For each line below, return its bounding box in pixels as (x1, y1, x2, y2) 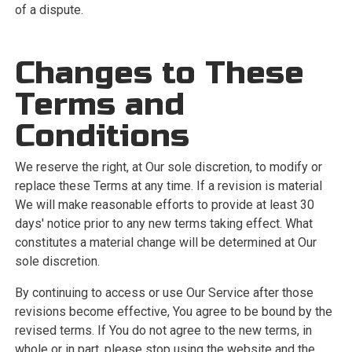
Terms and (14, 86, 185, 123)
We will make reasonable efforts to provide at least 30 (14, 197, 314, 212)
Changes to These (14, 54, 304, 92)
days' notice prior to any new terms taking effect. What (14, 216, 313, 231)
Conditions (14, 117, 189, 155)
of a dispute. (14, 2, 83, 17)
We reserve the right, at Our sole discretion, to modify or (14, 159, 322, 174)
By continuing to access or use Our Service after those (14, 285, 313, 300)
